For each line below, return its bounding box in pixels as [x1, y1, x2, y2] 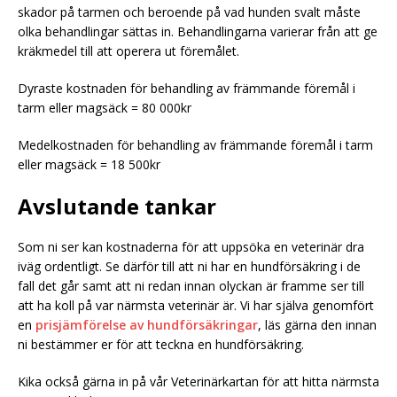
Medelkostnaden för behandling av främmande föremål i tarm [18, 136, 373, 154]
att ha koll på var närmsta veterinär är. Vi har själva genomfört [18, 297, 374, 315]
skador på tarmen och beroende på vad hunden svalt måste [18, 4, 361, 21]
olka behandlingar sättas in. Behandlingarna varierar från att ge [18, 23, 378, 41]
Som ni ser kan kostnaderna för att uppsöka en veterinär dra [18, 238, 364, 256]
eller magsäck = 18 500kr [18, 156, 160, 174]
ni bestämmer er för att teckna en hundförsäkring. [18, 336, 304, 354]
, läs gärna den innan [258, 316, 377, 334]
